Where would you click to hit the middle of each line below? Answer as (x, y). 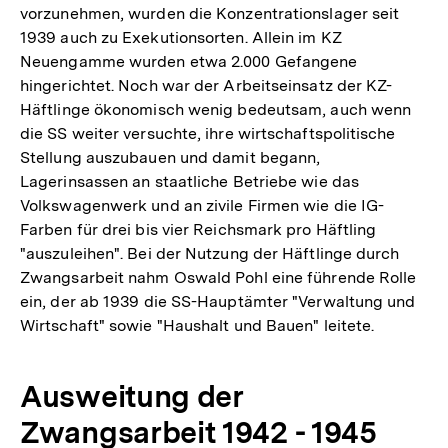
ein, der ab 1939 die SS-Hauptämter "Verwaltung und (218, 301)
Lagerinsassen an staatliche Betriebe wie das (189, 181)
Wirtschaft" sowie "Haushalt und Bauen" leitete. (197, 325)
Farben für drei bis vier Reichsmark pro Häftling (198, 229)
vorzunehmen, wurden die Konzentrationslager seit (210, 13)
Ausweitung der (131, 395)
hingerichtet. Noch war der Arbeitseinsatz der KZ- (206, 85)
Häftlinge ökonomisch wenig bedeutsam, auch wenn (216, 109)
